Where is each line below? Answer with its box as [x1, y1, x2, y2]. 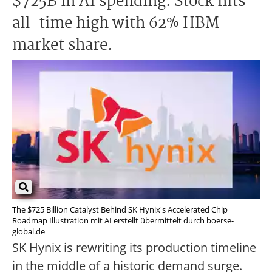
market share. [12, 33, 112, 58]
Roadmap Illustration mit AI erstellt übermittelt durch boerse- [12, 215, 234, 226]
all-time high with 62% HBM [12, 12, 219, 36]
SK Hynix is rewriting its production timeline [12, 239, 256, 256]
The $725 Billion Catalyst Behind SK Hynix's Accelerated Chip [12, 204, 228, 216]
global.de [12, 226, 45, 237]
